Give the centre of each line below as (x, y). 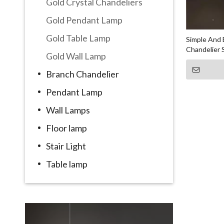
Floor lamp (66, 128)
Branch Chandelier (82, 74)
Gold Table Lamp (78, 38)
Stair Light (66, 146)
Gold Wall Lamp (76, 56)
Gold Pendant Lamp (84, 20)
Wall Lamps (68, 110)
